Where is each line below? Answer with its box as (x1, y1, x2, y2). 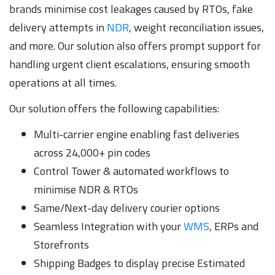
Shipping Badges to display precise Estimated (34, 254, 245, 271)
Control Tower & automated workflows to (34, 162, 229, 179)
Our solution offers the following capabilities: (9, 99, 219, 117)
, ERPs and (209, 217, 258, 234)
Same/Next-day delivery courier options (34, 199, 220, 216)
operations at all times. (9, 74, 117, 91)
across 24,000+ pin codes (34, 144, 150, 161)
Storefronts (34, 236, 89, 253)
